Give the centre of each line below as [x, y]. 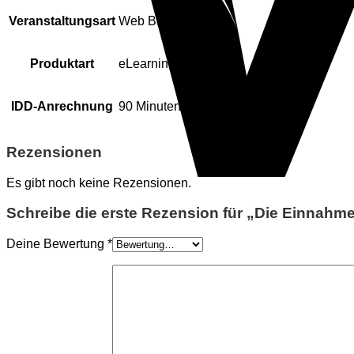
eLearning [147, 64]
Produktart [62, 64]
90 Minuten [150, 107]
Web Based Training [176, 21]
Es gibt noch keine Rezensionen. [99, 183]
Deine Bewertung [57, 243]
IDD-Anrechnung [62, 107]
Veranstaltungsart [62, 21]
